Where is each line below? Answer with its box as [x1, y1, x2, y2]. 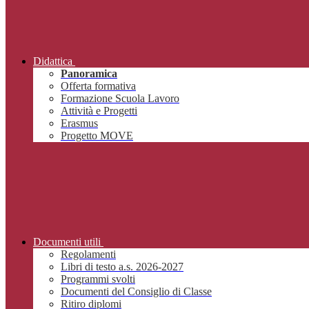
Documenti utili [33, 236, 101, 248]
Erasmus [61, 117, 98, 130]
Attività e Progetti [61, 105, 137, 117]
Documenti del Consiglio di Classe [61, 286, 212, 298]
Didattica [33, 55, 72, 68]
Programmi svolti [61, 273, 135, 286]
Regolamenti [61, 248, 116, 261]
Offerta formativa [61, 80, 136, 92]
